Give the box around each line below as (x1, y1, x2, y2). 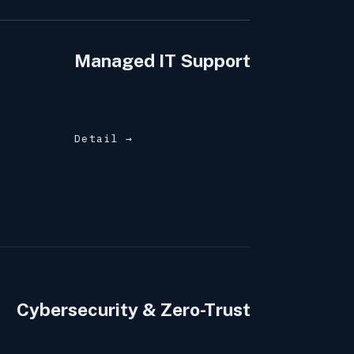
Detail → (73, 132, 134, 146)
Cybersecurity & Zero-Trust (16, 299, 250, 321)
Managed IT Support (73, 50, 250, 72)
